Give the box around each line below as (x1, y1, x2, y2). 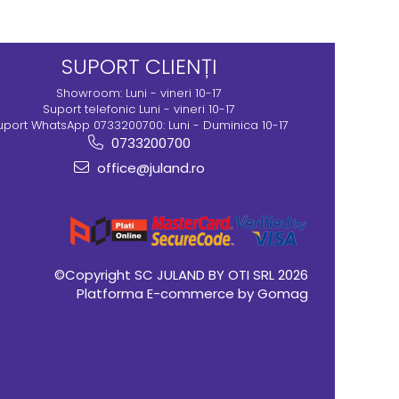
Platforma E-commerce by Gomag (77, 284, 308, 303)
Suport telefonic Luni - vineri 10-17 (43, 101, 235, 118)
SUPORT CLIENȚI (61, 52, 217, 81)
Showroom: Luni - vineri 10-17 (56, 85, 222, 102)
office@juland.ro (93, 159, 205, 177)
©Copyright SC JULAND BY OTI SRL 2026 (54, 265, 308, 284)
